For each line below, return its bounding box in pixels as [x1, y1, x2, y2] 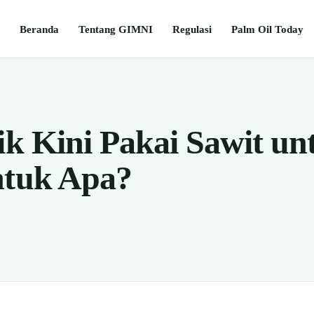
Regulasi [172, 22, 212, 35]
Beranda [20, 22, 59, 35]
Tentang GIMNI [78, 22, 153, 35]
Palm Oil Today [231, 22, 303, 35]
